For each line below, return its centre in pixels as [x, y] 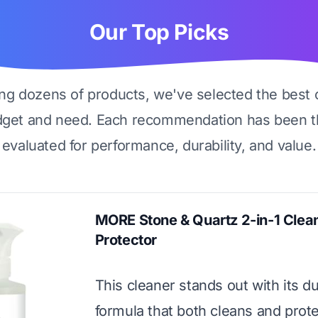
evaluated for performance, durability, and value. [159, 146]
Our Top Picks [159, 32]
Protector [126, 240]
